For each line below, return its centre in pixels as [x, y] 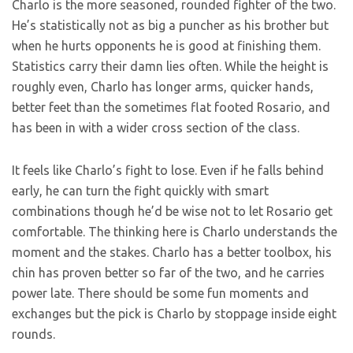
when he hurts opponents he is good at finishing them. [166, 46]
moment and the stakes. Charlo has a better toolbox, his [172, 252]
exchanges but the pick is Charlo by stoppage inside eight [174, 314]
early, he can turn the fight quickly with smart [140, 191]
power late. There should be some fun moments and [160, 293]
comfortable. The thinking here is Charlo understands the [175, 232]
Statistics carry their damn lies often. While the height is [170, 66]
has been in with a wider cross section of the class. [156, 128]
